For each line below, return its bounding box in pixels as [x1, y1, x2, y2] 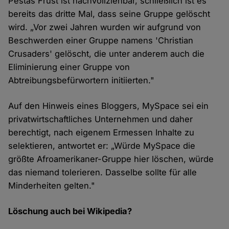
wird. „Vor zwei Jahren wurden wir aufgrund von [8, 22, 201, 33]
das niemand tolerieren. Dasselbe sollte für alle [8, 167, 197, 178]
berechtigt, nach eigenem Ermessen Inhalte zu [8, 127, 195, 138]
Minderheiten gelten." [8, 180, 96, 191]
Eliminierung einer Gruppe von [8, 62, 130, 73]
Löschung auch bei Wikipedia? [8, 206, 132, 217]
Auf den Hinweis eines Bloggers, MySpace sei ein [8, 101, 209, 111]
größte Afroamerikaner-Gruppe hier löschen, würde [8, 154, 214, 165]
